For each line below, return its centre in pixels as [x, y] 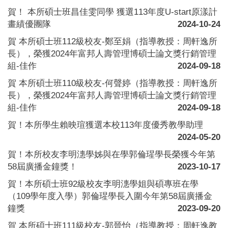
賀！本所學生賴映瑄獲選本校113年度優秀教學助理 [105, 124]
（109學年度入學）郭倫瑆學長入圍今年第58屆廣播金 [110, 196]
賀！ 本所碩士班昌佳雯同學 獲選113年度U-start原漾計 [112, 11]
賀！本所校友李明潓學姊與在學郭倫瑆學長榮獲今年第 [111, 154]
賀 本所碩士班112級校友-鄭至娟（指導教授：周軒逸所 [112, 41]
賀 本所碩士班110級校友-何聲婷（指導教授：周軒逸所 [112, 83]
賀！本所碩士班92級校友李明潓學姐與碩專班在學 [103, 183]
